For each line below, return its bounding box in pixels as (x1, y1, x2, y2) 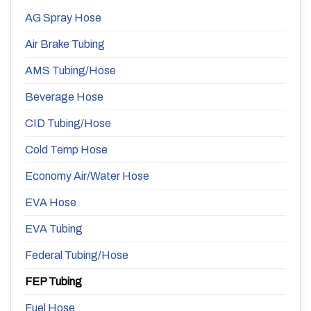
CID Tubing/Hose (25, 117, 111, 129)
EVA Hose (25, 196, 76, 208)
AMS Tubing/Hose (25, 64, 116, 76)
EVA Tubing (25, 222, 83, 235)
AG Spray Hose (25, 11, 101, 24)
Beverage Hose (25, 90, 103, 103)
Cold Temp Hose (25, 143, 108, 155)
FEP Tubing (25, 275, 82, 287)
